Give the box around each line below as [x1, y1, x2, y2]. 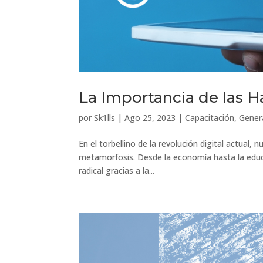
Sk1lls [94, 112, 116, 123]
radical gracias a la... [79, 164, 155, 176]
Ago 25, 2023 [124, 112, 176, 123]
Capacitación [185, 112, 235, 123]
